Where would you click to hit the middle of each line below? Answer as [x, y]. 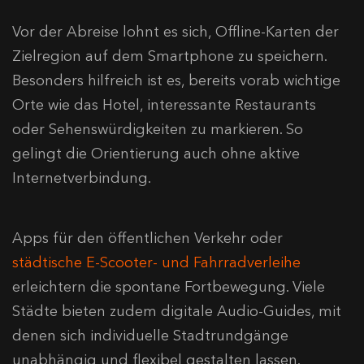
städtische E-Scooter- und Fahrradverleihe [156, 263]
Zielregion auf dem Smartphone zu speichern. [169, 56]
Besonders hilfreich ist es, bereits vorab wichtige [176, 81]
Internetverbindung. [82, 178]
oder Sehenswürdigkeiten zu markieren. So [158, 130]
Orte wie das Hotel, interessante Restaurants [164, 105]
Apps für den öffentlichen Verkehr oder [147, 238]
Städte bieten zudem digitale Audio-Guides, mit [177, 312]
